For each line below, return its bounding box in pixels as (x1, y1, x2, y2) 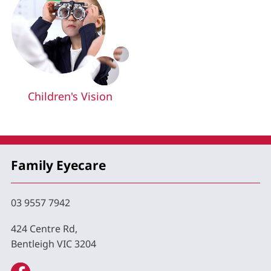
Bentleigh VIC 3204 (11, 237, 96, 250)
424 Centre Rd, (11, 221, 77, 235)
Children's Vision (27, 89, 113, 104)
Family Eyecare (11, 156, 106, 174)
